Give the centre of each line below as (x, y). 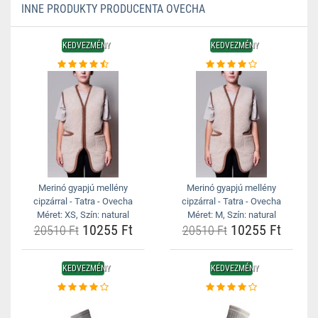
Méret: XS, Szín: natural (83, 215)
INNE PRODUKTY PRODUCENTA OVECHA (113, 9)
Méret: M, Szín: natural (231, 215)
